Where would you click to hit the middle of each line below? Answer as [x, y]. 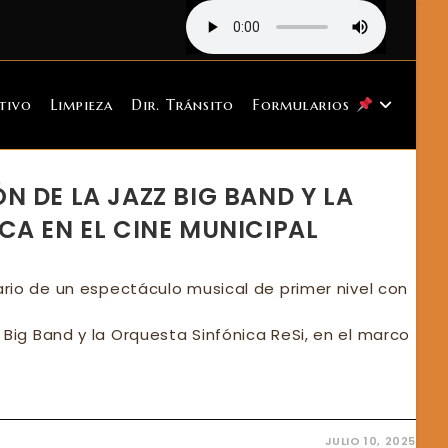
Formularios [304, 104]
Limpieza [82, 104]
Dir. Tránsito [183, 104]
